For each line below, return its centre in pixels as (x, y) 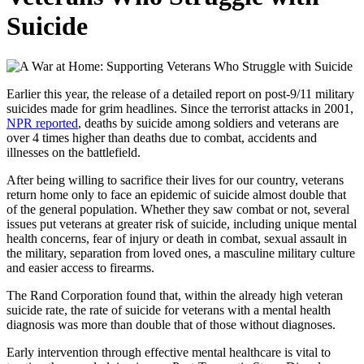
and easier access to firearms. (80, 267)
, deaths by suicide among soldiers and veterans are (208, 123)
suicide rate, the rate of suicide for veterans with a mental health (169, 310)
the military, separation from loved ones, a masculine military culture (181, 253)
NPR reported (42, 123)
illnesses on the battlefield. (74, 152)
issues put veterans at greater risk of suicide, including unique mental (182, 223)
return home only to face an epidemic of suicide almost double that (176, 194)
